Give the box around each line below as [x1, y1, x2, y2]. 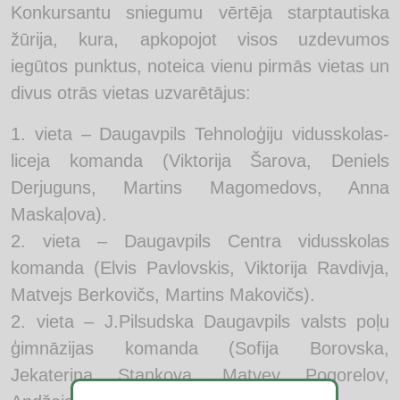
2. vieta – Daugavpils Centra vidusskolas [11, 230, 389, 251]
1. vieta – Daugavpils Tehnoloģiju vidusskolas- [11, 123, 389, 144]
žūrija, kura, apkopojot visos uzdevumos [11, 29, 389, 49]
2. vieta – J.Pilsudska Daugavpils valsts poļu [11, 311, 389, 331]
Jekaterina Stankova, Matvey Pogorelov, [11, 364, 389, 385]
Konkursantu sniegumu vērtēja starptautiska [11, 2, 389, 22]
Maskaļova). [11, 204, 107, 224]
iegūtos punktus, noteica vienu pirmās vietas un [11, 55, 389, 76]
